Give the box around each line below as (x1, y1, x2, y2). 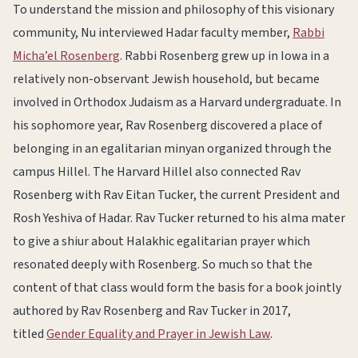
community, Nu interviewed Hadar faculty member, (13, 24, 292, 42)
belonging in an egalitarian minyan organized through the (13, 140, 332, 157)
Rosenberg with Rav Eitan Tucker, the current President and (13, 186, 340, 204)
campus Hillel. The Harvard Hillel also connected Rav (13, 163, 300, 181)
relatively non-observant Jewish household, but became (13, 70, 320, 88)
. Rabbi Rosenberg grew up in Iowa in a (120, 47, 329, 65)
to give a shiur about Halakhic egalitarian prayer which (13, 233, 310, 250)
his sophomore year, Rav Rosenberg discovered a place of (13, 117, 322, 134)
